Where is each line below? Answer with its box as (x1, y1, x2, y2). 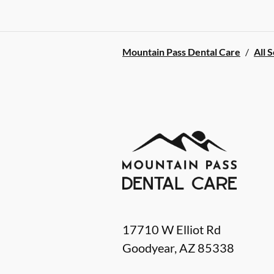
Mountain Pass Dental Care (122, 45, 240, 57)
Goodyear (122, 240, 174, 256)
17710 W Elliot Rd (122, 222, 221, 237)
